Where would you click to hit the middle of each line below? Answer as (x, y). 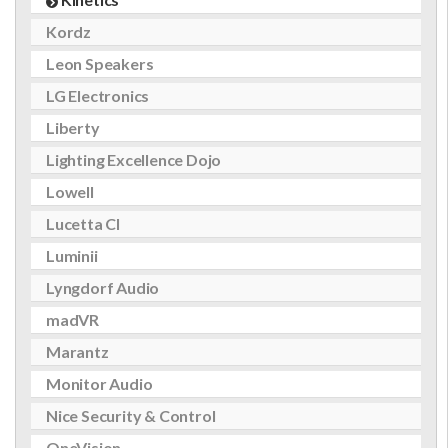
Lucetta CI (83, 223)
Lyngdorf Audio (103, 287)
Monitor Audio (99, 383)
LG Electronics (98, 95)
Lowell (70, 191)
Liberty (73, 127)
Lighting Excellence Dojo (134, 159)
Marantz (77, 351)
